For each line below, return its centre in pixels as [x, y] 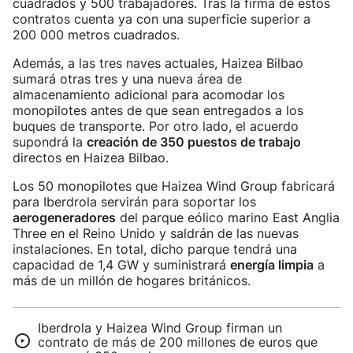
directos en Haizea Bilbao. [91, 158]
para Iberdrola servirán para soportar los [134, 202]
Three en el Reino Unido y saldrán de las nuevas [156, 233]
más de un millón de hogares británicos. [132, 281]
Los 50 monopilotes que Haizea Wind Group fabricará [174, 186]
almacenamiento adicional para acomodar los [149, 95]
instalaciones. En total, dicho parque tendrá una [155, 249]
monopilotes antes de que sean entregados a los [158, 110]
